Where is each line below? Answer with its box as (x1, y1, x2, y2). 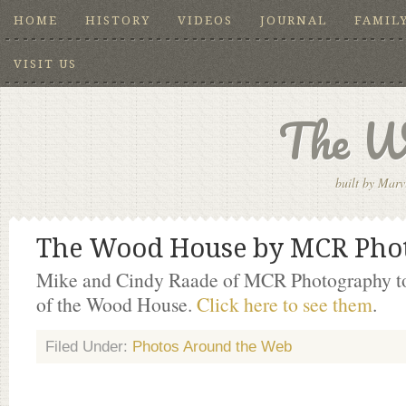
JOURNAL (260, 14, 327, 27)
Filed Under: (45, 338, 132, 355)
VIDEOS (178, 14, 233, 27)
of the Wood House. (36, 291, 197, 317)
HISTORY (85, 14, 150, 27)
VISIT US (14, 57, 77, 71)
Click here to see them (197, 291, 372, 317)
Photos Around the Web (132, 338, 292, 355)
